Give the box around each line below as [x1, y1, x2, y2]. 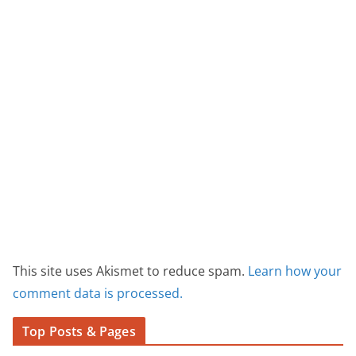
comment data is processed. [13, 284, 183, 302]
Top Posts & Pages [22, 322, 136, 340]
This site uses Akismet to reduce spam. [13, 261, 248, 280]
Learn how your [248, 261, 342, 280]
